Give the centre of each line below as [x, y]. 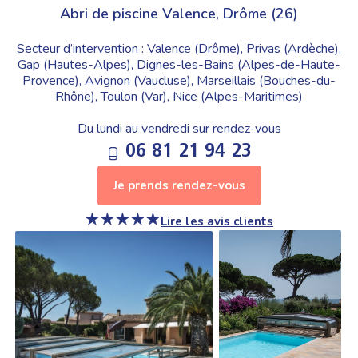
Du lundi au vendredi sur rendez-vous [179, 128]
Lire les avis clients [217, 221]
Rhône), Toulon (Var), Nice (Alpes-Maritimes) [179, 96]
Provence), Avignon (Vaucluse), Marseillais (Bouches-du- [179, 80]
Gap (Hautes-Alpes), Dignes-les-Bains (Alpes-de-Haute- [179, 64]
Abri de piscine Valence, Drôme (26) [179, 13]
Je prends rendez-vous [179, 185]
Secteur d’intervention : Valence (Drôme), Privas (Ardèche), [179, 48]
